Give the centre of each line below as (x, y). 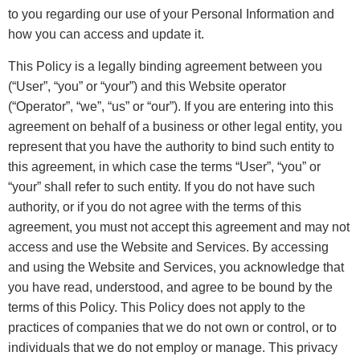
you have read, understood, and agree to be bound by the (170, 287)
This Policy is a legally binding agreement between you (165, 66)
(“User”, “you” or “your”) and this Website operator (147, 86)
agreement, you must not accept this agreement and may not (179, 227)
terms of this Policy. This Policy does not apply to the (157, 307)
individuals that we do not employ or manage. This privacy (173, 347)
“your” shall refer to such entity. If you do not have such (162, 186)
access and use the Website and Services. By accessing (168, 247)
